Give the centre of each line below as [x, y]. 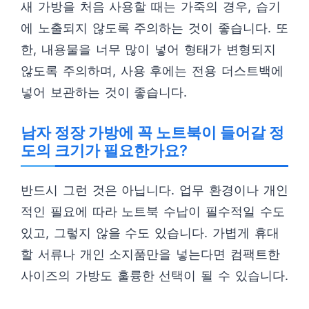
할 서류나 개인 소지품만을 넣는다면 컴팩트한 [150, 254]
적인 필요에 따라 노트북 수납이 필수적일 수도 [153, 211]
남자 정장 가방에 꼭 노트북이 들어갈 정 [152, 132]
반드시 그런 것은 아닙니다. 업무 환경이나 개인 [154, 190]
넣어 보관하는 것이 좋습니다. [104, 92]
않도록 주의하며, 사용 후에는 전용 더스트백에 [152, 71]
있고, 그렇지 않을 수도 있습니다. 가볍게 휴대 [150, 233]
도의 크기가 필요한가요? [104, 150]
